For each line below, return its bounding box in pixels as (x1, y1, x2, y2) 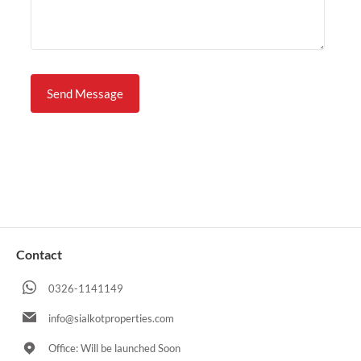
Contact (16, 247, 62, 262)
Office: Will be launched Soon (48, 342, 181, 355)
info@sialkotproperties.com (48, 312, 175, 325)
